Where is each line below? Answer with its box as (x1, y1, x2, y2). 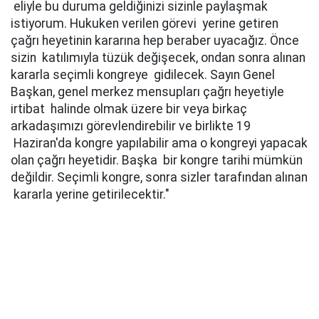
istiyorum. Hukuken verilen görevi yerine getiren (11, 16, 278, 31)
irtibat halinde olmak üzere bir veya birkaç (11, 102, 247, 116)
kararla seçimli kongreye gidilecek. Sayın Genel (11, 68, 275, 82)
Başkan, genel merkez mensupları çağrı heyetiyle (11, 85, 284, 99)
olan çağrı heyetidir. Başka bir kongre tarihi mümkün (11, 153, 303, 167)
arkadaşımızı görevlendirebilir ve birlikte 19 (11, 119, 251, 133)
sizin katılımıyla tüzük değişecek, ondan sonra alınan (11, 51, 305, 65)
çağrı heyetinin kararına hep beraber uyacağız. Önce (11, 33, 299, 48)
